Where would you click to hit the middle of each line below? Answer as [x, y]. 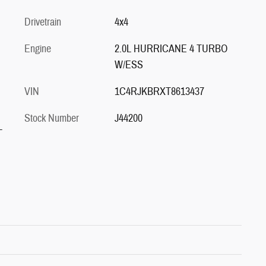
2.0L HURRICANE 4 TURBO [171, 49]
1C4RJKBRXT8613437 [159, 92]
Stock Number [52, 119]
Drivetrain [43, 23]
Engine [38, 49]
